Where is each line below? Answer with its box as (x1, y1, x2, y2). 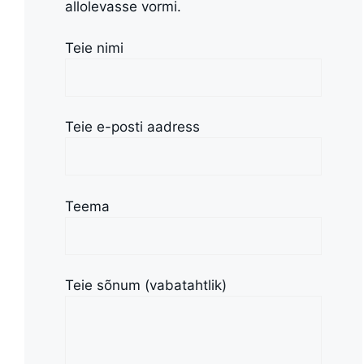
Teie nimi (65, 39, 123, 56)
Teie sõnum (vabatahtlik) (65, 277, 227, 294)
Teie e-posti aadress (65, 119, 200, 136)
